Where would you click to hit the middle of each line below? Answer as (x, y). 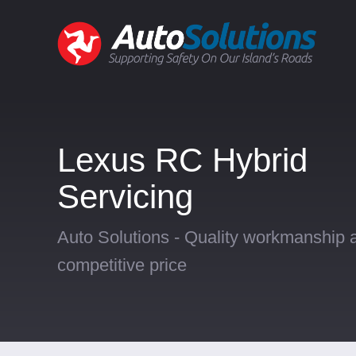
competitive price (122, 265)
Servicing (125, 197)
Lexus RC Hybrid (182, 160)
